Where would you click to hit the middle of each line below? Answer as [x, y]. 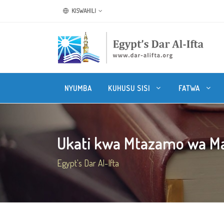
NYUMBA [78, 88]
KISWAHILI [83, 11]
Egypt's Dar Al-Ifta [88, 163]
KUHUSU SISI [130, 88]
